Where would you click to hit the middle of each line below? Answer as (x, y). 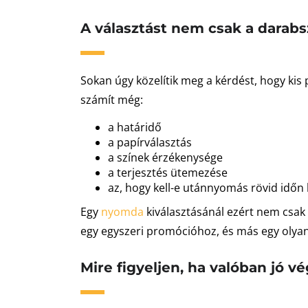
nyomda (122, 212)
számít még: (112, 100)
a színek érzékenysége (165, 157)
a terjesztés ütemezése (168, 173)
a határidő (135, 127)
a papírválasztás (150, 142)
